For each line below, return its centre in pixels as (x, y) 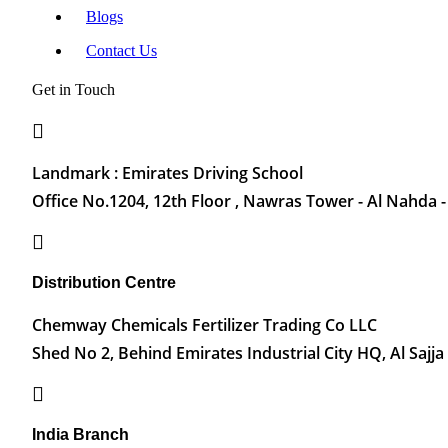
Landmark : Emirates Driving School (167, 173)
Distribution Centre (104, 283)
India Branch (80, 435)
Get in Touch (73, 89)
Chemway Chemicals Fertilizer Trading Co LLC (204, 325)
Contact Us (121, 50)
